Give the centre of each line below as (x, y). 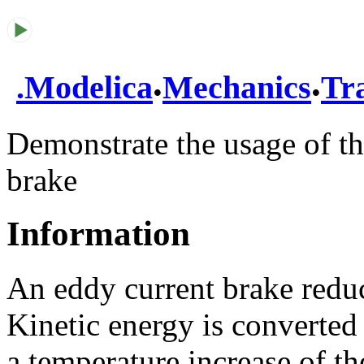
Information (98, 234)
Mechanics (237, 88)
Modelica (89, 88)
